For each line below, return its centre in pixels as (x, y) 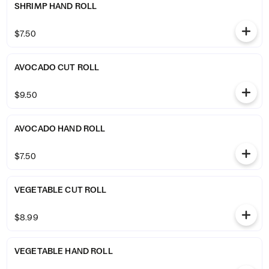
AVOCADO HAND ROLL (60, 128)
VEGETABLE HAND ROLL (64, 251)
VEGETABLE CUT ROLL (61, 190)
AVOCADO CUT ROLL (57, 67)
